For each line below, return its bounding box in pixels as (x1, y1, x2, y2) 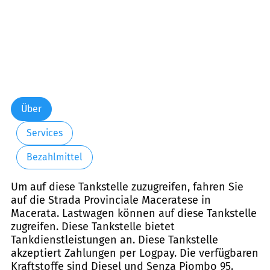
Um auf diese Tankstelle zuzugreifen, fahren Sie (11, 180, 243, 193)
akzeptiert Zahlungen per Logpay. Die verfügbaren (11, 246, 259, 260)
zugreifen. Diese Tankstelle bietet (11, 219, 175, 233)
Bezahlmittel (26, 151, 83, 163)
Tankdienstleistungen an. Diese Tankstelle (11, 233, 218, 246)
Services (26, 127, 63, 139)
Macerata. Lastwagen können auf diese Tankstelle (11, 206, 257, 220)
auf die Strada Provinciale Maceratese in (11, 193, 211, 207)
